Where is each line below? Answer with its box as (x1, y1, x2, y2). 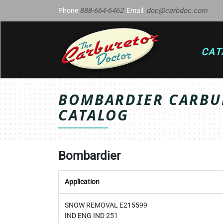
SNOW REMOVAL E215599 (65, 201, 147, 210)
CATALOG (58, 105, 129, 124)
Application (65, 177, 100, 186)
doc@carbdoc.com (146, 6, 208, 15)
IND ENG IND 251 (65, 211, 118, 220)
